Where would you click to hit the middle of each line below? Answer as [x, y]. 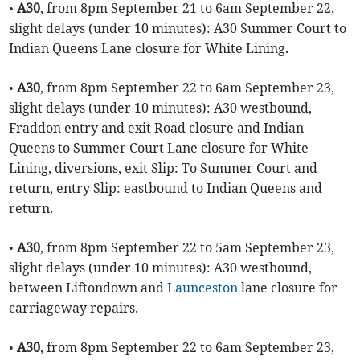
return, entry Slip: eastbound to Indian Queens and [166, 188]
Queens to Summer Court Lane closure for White [159, 148]
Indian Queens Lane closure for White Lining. [149, 49]
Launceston [203, 288]
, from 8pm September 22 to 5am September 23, [188, 248]
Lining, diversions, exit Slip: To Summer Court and [164, 168]
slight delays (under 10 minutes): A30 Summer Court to [178, 29]
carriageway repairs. [74, 308]
